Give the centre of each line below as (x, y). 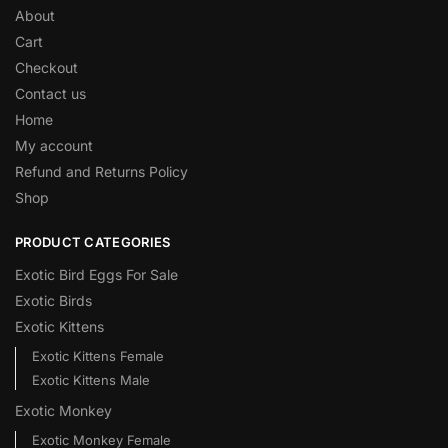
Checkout (46, 67)
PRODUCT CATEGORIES (93, 241)
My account (54, 145)
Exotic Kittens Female (97, 355)
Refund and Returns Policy (101, 171)
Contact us (50, 93)
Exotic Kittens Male (90, 379)
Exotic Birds (53, 301)
